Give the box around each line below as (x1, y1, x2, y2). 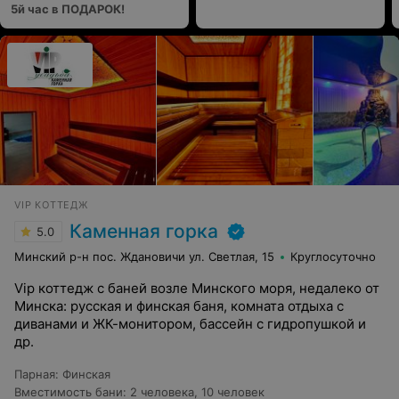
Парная (14, 367, 55, 381)
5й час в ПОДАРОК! (11, 2, 125, 16)
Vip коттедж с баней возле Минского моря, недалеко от (14, 280, 379, 297)
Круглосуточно (290, 249, 376, 264)
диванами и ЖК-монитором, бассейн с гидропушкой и (14, 315, 366, 332)
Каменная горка (69, 220, 218, 242)
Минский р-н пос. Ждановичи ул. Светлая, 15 (14, 249, 274, 264)
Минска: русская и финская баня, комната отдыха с (14, 297, 344, 314)
